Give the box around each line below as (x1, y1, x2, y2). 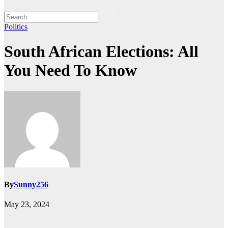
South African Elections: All (4, 42, 198, 61)
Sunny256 (14, 180, 48, 189)
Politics (4, 22, 27, 31)
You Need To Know (4, 61, 137, 80)
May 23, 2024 (4, 200, 49, 209)
